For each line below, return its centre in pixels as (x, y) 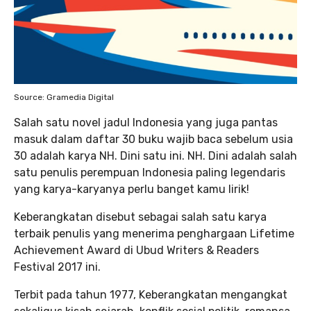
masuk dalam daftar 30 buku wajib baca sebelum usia (153, 139)
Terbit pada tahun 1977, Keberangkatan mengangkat (151, 294)
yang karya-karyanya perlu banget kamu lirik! (132, 189)
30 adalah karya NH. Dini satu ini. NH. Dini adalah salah (155, 155)
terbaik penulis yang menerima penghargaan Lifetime (154, 233)
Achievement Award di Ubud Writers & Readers (136, 250)
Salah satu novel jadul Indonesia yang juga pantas (146, 122)
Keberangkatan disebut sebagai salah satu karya (140, 217)
